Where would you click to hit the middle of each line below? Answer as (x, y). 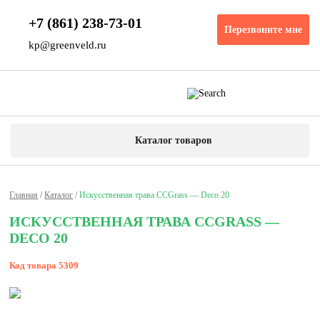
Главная (24, 195)
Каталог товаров (174, 140)
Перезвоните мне (263, 30)
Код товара (34, 265)
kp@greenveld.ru (67, 45)
